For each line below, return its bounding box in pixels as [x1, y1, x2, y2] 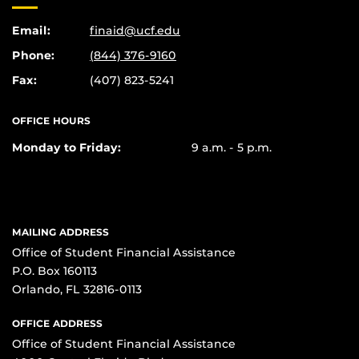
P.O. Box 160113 [12, 264, 97, 279]
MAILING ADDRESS [12, 226, 109, 239]
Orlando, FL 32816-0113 [12, 282, 142, 297]
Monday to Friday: [12, 140, 121, 155]
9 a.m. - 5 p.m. [192, 140, 272, 155]
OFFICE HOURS [12, 115, 91, 127]
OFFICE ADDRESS [12, 317, 103, 330]
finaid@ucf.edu [90, 23, 180, 38]
